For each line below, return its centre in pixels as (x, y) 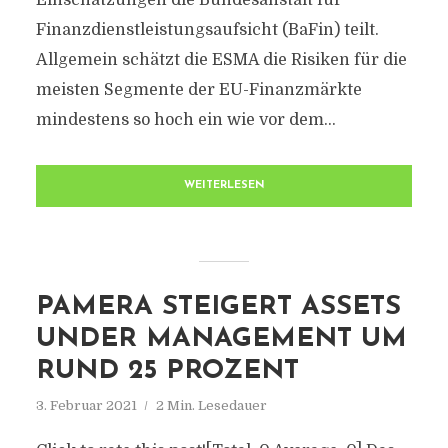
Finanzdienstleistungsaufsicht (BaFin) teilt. (207, 30)
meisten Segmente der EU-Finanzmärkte (198, 90)
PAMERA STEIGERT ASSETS (218, 307)
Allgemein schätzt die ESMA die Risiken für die (221, 60)
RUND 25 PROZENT (167, 371)
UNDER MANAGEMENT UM (221, 339)
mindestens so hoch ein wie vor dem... (185, 120)
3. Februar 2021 (86, 405)
